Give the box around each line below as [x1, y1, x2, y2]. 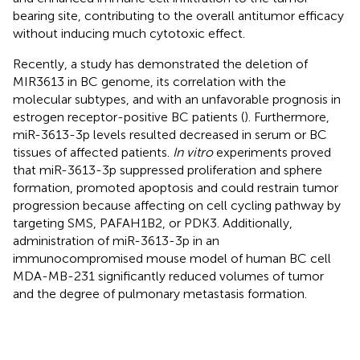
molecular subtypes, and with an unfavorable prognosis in [13, 91, 341, 107]
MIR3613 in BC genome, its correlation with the [13, 73, 286, 89]
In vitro [173, 144, 213, 160]
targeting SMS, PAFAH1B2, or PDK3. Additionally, [13, 215, 292, 231]
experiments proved [213, 144, 331, 160]
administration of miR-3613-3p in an [13, 232, 219, 248]
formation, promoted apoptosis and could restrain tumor [13, 179, 338, 195]
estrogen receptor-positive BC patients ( [13, 108, 244, 125]
